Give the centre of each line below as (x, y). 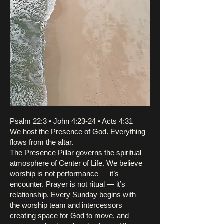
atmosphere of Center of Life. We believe (76, 163)
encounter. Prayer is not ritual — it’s (68, 184)
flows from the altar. (42, 142)
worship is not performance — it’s (64, 174)
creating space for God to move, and (69, 216)
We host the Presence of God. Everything (78, 132)
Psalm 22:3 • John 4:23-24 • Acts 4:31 (71, 121)
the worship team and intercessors (66, 205)
